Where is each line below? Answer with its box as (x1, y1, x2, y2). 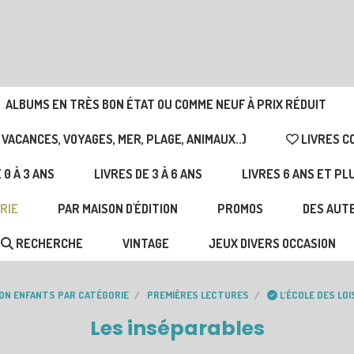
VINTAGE (122, 235, 169, 251)
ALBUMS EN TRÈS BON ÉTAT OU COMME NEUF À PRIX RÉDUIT (5, 96, 326, 112)
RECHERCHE (13, 235, 83, 251)
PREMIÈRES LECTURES (146, 288, 249, 301)
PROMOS (217, 201, 263, 217)
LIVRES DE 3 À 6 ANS (93, 166, 202, 182)
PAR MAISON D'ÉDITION (57, 201, 178, 217)
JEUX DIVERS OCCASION (209, 235, 336, 251)
